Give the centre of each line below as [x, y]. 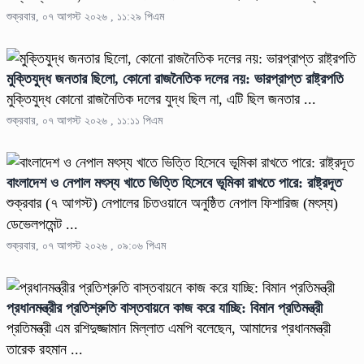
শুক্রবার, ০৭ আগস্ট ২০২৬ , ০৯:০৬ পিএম [86, 245]
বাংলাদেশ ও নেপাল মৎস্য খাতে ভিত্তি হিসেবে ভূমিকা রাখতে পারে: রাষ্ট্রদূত [174, 182]
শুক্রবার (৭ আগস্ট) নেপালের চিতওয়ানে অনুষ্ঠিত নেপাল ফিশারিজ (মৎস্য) [172, 203]
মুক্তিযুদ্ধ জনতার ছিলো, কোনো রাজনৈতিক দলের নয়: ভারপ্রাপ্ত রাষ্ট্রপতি [175, 78]
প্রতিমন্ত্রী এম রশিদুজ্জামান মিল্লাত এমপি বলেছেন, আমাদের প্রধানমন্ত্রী [169, 328]
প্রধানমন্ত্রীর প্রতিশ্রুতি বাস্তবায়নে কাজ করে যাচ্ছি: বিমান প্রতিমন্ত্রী [165, 308]
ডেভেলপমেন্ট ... [42, 224]
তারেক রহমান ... [45, 349]
